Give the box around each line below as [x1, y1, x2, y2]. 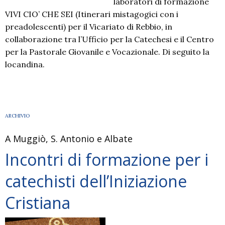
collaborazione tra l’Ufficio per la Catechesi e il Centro [5, 34, 214, 44]
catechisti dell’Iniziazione [5, 170, 187, 192]
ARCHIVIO [5, 113, 30, 119]
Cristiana [5, 192, 70, 213]
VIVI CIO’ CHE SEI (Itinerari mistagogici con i [5, 9, 178, 19]
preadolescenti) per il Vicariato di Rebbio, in [5, 22, 172, 32]
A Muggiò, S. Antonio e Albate [5, 133, 133, 145]
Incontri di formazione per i [5, 149, 208, 170]
